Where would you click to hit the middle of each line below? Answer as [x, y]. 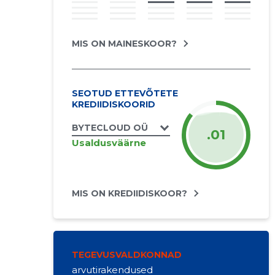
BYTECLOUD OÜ [110, 128]
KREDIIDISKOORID [113, 104]
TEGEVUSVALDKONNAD [126, 255]
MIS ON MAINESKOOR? [124, 44]
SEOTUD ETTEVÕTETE [125, 93]
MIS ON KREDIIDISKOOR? [129, 193]
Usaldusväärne [109, 142]
